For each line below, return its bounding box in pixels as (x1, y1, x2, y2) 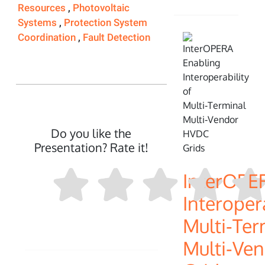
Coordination (18, 31, 78, 43)
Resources (18, 2, 68, 14)
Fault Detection (83, 31, 150, 43)
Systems (18, 17, 59, 28)
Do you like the (51, 125, 132, 141)
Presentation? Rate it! (34, 140, 148, 155)
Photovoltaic (73, 2, 130, 14)
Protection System (64, 17, 147, 28)
